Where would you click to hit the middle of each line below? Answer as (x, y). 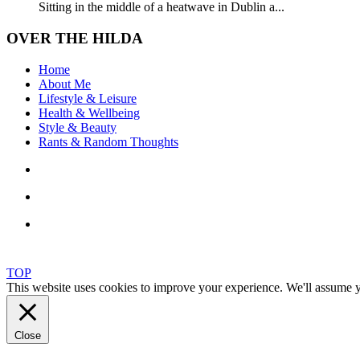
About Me (65, 84)
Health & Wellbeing (89, 112)
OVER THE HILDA (75, 39)
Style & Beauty (78, 127)
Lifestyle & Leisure (88, 98)
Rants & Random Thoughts (108, 141)
